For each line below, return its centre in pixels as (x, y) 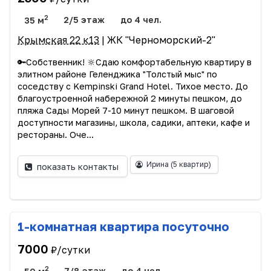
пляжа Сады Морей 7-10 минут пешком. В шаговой (126, 111)
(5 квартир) (191, 165)
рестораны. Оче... (56, 135)
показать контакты (78, 166)
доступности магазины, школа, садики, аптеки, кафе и (134, 123)
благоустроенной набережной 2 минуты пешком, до (130, 99)
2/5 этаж (84, 20)
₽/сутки (70, 250)
